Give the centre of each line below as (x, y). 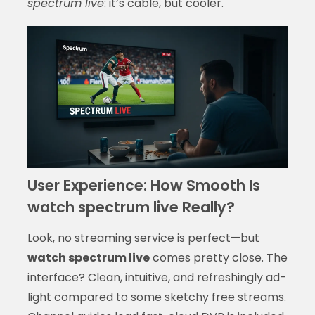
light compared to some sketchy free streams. (156, 297)
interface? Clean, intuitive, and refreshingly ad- (156, 277)
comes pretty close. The (218, 257)
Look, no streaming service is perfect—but (143, 238)
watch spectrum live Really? (131, 207)
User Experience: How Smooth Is (143, 185)
